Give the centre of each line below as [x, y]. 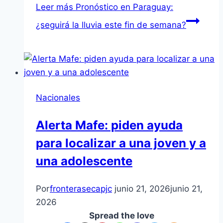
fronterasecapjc [81, 189]
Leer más [55, 7]
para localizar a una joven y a [121, 143]
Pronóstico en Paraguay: [123, 7]
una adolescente [84, 161]
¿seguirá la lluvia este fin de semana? [111, 25]
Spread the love [121, 216]
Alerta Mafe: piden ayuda [109, 125]
